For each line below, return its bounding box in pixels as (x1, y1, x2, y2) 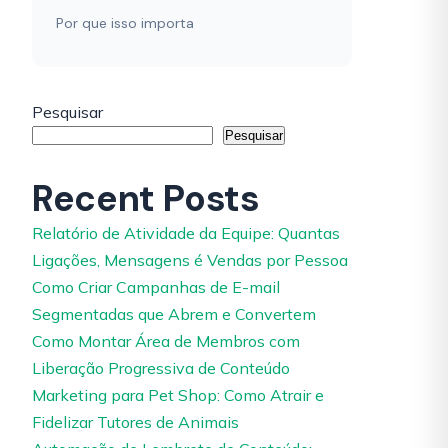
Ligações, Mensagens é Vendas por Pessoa (32, 250, 348, 270)
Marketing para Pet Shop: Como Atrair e (32, 385, 324, 405)
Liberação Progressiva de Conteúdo (32, 358, 290, 378)
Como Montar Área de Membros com (32, 331, 300, 351)
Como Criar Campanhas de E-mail (32, 277, 280, 297)
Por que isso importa (56, 14, 194, 32)
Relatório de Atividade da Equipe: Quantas (32, 223, 340, 243)
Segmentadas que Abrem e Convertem (32, 304, 316, 324)
